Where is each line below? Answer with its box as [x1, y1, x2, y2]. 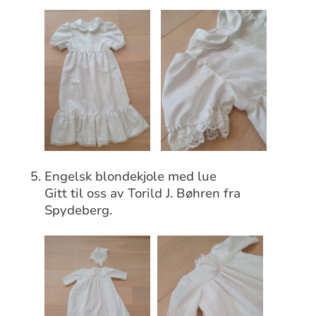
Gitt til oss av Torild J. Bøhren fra [44, 184, 241, 202]
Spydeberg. [44, 201, 113, 219]
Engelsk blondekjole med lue [44, 167, 217, 185]
